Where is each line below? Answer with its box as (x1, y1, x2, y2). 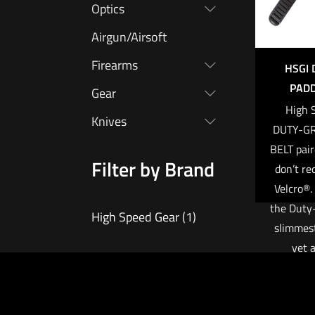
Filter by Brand (91, 154, 214, 185)
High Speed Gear (91, 207, 179, 227)
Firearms (91, 56, 138, 75)
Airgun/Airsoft (91, 27, 167, 47)
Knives (91, 112, 127, 131)
